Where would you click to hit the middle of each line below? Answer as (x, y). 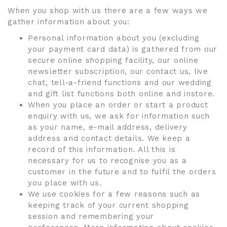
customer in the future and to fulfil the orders (122, 172)
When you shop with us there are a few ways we (108, 11)
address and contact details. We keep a (109, 138)
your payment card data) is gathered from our (123, 49)
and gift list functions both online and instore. (121, 94)
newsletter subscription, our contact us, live (118, 71)
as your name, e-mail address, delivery (108, 127)
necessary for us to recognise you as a (107, 161)
